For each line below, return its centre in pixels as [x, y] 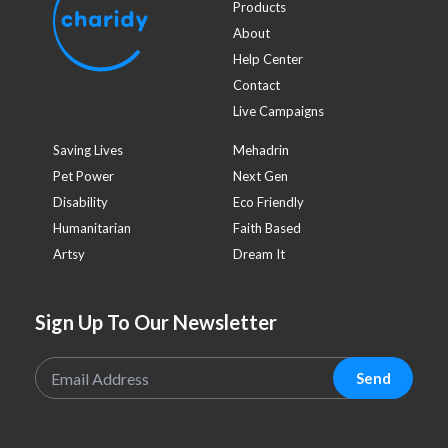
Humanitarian [92, 228]
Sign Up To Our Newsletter [156, 322]
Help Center [268, 59]
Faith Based [267, 228]
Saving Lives [88, 150]
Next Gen [260, 176]
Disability [80, 202]
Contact [256, 85]
